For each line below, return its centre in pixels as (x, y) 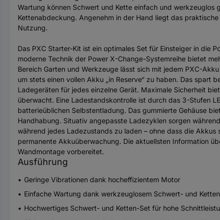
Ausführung (43, 162)
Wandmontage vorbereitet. (61, 151)
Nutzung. (33, 27)
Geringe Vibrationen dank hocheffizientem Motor (102, 179)
